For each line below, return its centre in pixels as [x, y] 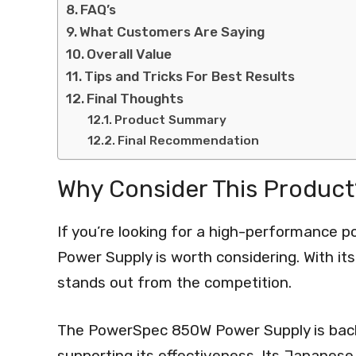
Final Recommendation [189, 140]
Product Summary [171, 120]
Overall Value [130, 54]
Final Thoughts [135, 98]
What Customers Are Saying [172, 31]
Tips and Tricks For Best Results [190, 76]
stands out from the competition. [174, 282]
